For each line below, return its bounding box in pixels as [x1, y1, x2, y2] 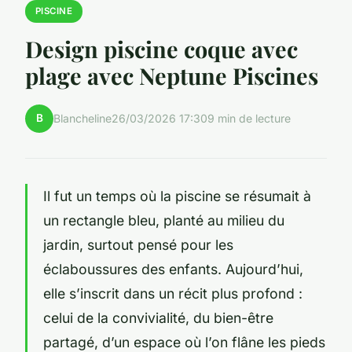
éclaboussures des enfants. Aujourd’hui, [43, 260, 303, 277]
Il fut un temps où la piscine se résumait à [43, 187, 311, 204]
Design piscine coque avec [25, 33, 298, 64]
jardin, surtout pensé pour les [43, 236, 233, 253]
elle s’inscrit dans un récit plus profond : [43, 284, 302, 302]
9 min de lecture [207, 112, 291, 126]
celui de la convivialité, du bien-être [43, 309, 273, 326]
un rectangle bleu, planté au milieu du [43, 211, 284, 229]
